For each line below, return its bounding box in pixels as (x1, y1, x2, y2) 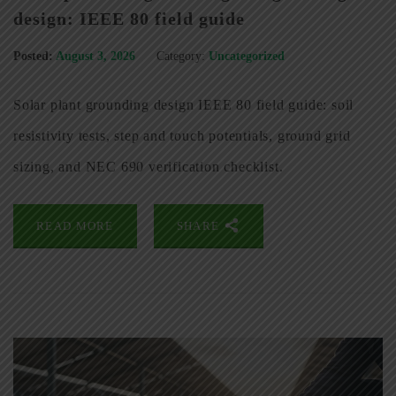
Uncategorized (209, 49, 285, 64)
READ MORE (36, 219, 114, 233)
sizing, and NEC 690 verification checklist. (13, 159, 284, 175)
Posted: (13, 49, 53, 64)
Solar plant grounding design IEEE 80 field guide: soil (13, 97, 354, 113)
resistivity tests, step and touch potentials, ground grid (13, 128, 351, 144)
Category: (156, 49, 205, 64)
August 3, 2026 (56, 49, 139, 64)
